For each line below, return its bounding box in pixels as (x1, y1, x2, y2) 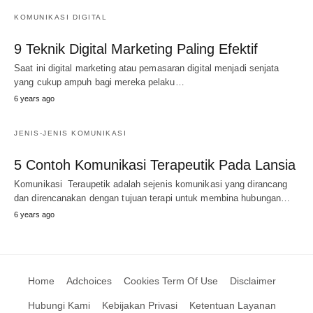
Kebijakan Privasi (102, 300, 177, 311)
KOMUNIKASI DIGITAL (14, 13, 107, 21)
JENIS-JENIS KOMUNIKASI (14, 129, 126, 137)
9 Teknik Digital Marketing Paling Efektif (14, 41, 258, 57)
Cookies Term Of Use (124, 275, 218, 286)
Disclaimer (230, 275, 276, 286)
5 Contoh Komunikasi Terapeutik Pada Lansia (14, 157, 296, 173)
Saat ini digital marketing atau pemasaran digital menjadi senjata (14, 63, 279, 73)
